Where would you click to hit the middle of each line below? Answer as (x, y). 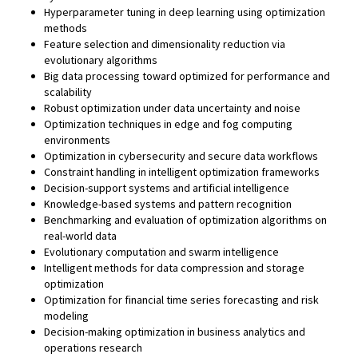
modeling (66, 316)
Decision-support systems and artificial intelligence (167, 188)
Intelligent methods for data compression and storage (174, 268)
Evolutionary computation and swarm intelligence (161, 252)
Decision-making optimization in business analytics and (175, 332)
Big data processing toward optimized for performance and (187, 76)
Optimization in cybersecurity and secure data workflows (181, 156)
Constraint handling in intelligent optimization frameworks (182, 172)
